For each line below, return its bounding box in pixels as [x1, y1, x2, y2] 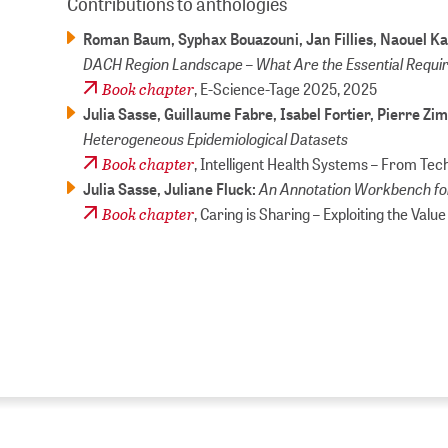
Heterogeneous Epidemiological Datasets [83, 127, 349, 150]
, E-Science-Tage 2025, [194, 78, 344, 100]
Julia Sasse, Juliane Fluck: [83, 178, 260, 200]
